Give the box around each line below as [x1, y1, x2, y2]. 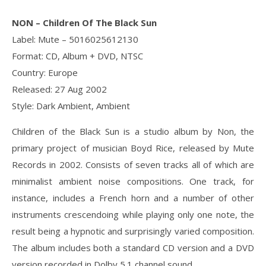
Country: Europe [12, 66, 78, 78]
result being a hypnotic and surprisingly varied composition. [12, 225, 254, 237]
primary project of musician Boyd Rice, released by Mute [12, 142, 254, 154]
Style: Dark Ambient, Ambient [12, 100, 130, 112]
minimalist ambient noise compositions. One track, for [12, 175, 254, 187]
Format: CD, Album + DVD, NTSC [12, 50, 143, 62]
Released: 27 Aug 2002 [12, 83, 107, 95]
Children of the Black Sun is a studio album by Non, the [12, 125, 254, 137]
